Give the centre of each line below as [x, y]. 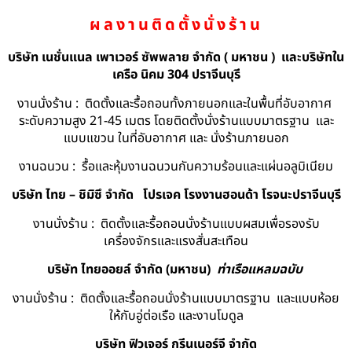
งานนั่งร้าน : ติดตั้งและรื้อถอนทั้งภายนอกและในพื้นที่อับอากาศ [176, 103]
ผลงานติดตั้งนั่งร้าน [176, 26]
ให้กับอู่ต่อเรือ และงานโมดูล [176, 315]
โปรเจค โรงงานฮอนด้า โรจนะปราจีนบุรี [238, 195]
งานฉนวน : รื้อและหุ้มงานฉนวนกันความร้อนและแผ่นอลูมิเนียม [176, 167]
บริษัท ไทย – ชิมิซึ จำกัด [74, 195]
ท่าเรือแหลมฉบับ [259, 270]
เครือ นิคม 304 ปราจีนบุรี [176, 75]
